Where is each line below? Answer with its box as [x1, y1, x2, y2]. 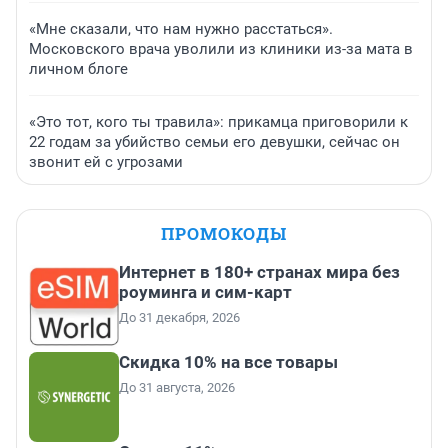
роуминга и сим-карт [119, 282, 292, 303]
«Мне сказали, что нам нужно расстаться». [29, 20, 333, 39]
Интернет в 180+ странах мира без [119, 262, 400, 283]
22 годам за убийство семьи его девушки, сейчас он [29, 133, 400, 152]
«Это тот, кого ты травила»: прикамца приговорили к [29, 113, 408, 132]
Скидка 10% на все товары [119, 352, 338, 373]
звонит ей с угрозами [29, 153, 183, 172]
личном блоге [29, 60, 128, 79]
